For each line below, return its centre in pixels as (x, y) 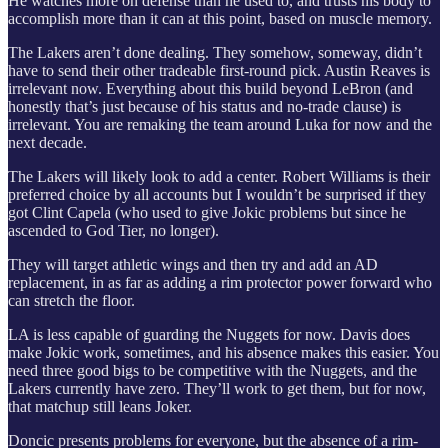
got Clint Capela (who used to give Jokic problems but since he (207, 213)
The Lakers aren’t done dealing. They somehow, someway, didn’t (215, 53)
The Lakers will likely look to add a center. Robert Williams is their (219, 177)
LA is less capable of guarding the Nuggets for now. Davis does (209, 335)
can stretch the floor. (71, 301)
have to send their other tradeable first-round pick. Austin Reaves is (219, 71)
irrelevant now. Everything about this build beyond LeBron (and (210, 89)
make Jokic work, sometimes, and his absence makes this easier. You (223, 353)
